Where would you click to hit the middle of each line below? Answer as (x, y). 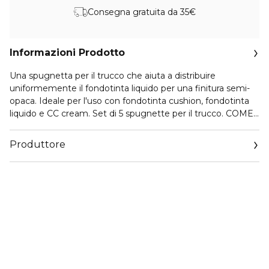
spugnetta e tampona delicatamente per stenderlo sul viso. (134, 139)
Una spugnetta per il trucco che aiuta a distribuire (113, 76)
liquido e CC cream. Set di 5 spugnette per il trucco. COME (131, 113)
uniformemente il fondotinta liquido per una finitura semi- (130, 88)
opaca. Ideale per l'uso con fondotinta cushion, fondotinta (129, 101)
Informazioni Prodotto (67, 53)
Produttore (38, 144)
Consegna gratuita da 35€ (142, 12)
